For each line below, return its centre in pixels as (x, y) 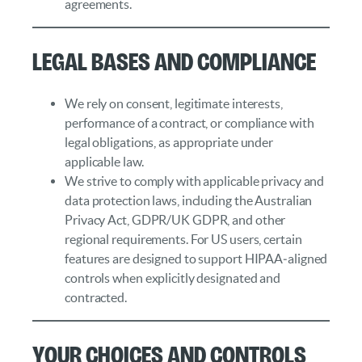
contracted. (96, 297)
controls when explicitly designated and (173, 278)
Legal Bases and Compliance (174, 61)
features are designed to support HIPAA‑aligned (196, 258)
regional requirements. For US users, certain (183, 239)
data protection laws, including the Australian (189, 200)
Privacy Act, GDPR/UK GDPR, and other (175, 219)
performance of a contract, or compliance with (189, 122)
